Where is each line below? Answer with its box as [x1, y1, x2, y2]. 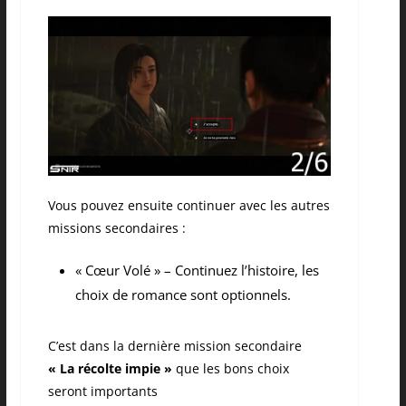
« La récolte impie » [47, 360, 172, 378]
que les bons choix [171, 360, 289, 378]
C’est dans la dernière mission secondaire [47, 337, 302, 355]
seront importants [47, 382, 158, 401]
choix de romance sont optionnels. [74, 285, 291, 304]
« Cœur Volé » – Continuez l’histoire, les [74, 261, 319, 280]
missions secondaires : [47, 219, 189, 237]
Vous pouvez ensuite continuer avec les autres [47, 197, 330, 215]
